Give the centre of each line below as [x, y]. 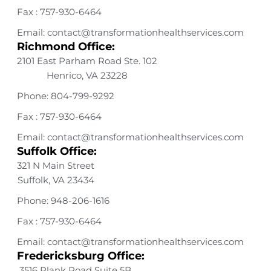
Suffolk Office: [57, 151]
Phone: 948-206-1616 [63, 201]
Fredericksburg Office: [81, 256]
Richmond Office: [66, 47]
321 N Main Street [56, 166]
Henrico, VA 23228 [87, 76]
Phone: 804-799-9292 [66, 96]
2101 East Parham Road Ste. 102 [87, 61]
